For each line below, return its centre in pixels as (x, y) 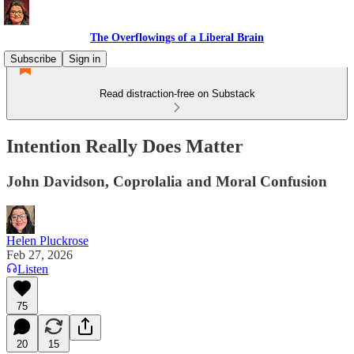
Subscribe (33, 59)
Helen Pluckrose (47, 240)
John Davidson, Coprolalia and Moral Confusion (167, 181)
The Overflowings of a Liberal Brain (177, 38)
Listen (33, 269)
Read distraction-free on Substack (177, 94)
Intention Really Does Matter (125, 146)
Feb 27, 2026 (40, 254)
